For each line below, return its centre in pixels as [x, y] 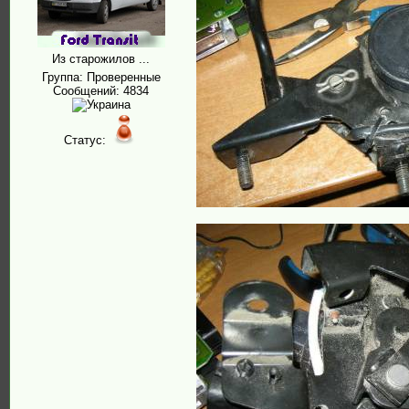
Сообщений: [88, 91]
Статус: [86, 140]
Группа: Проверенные [101, 77]
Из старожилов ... [101, 59]
